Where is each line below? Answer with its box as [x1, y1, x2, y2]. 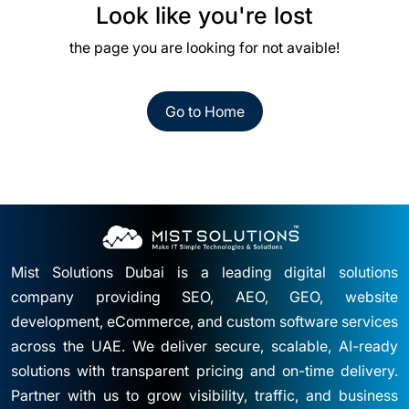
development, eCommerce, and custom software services [11, 311, 398, 330]
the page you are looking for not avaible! [69, 38, 340, 57]
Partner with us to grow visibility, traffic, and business [11, 385, 398, 404]
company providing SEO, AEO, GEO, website [11, 287, 398, 306]
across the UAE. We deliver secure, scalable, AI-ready [11, 336, 398, 355]
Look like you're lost [96, 2, 313, 29]
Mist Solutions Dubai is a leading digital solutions [11, 262, 398, 281]
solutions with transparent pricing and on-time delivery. [11, 361, 398, 380]
